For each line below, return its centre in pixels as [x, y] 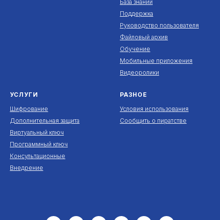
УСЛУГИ [24, 94]
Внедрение [27, 167]
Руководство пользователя [159, 25]
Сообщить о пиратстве [153, 120]
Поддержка [137, 13]
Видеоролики [139, 72]
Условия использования [154, 109]
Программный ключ [39, 144]
